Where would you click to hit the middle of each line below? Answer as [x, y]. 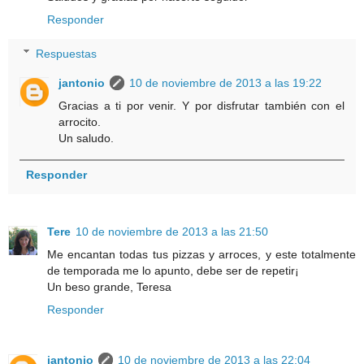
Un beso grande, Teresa [109, 286]
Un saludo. [87, 138]
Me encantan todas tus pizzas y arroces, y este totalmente [201, 254]
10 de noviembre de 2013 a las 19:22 [226, 82]
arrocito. [80, 121]
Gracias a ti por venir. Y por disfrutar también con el [201, 105]
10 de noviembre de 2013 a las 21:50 [172, 231]
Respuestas [67, 53]
